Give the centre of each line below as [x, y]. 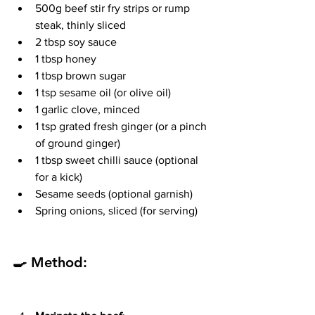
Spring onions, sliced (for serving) [116, 211]
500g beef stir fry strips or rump [114, 8]
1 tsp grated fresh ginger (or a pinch [122, 127]
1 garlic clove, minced [88, 110]
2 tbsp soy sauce [76, 42]
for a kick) [59, 177]
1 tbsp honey [66, 59]
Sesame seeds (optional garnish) [114, 194]
